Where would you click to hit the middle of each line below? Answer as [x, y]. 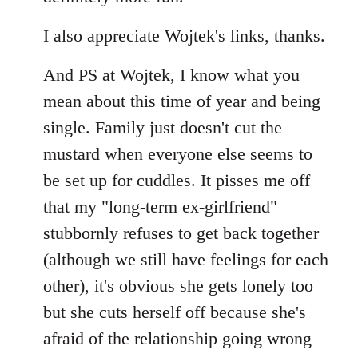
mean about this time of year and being [182, 101]
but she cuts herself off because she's [175, 312]
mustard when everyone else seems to [178, 154]
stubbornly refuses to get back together [181, 233]
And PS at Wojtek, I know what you [171, 75]
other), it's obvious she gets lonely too [178, 286]
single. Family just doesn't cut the [163, 127]
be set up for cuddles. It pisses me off [177, 180]
